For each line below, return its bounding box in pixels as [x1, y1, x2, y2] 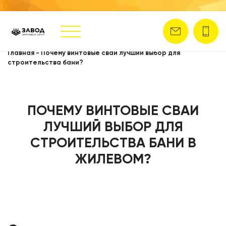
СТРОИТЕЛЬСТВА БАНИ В [30, 134, 196, 151]
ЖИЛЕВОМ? [75, 150, 151, 167]
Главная [8, 49, 34, 56]
